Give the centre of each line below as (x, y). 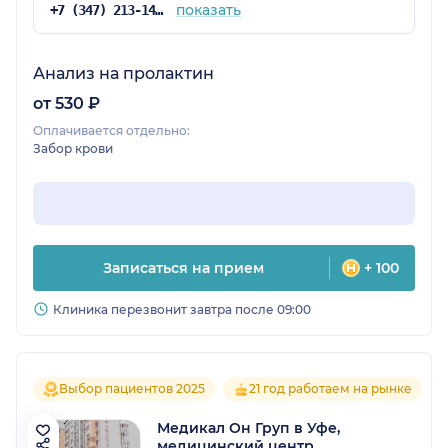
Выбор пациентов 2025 (132, 389)
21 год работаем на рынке (330, 389)
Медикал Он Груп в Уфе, (248, 428)
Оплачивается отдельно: (111, 131)
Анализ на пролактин (123, 74)
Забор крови (73, 149)
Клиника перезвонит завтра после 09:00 (182, 310)
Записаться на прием (183, 268)
